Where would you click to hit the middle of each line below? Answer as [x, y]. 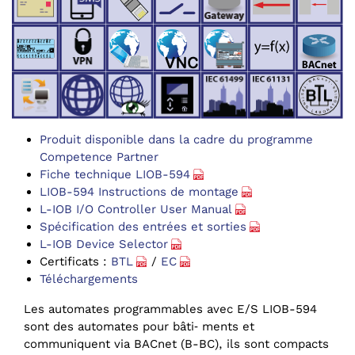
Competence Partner [99, 157]
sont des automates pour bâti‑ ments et [139, 327]
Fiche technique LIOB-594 [115, 175]
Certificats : [75, 262]
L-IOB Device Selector [104, 244]
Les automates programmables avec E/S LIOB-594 [170, 309]
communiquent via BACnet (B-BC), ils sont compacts [176, 344]
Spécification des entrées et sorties [143, 227]
